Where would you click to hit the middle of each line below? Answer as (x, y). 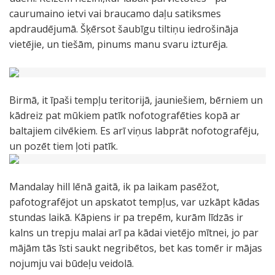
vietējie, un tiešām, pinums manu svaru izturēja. (118, 44)
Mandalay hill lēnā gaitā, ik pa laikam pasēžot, (114, 187)
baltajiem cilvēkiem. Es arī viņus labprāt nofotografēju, (134, 131)
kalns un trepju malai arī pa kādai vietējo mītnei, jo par (134, 233)
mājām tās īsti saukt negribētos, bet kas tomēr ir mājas (136, 248)
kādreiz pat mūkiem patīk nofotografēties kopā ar (125, 115)
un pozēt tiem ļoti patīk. (64, 146)
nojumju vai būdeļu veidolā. (72, 263)
